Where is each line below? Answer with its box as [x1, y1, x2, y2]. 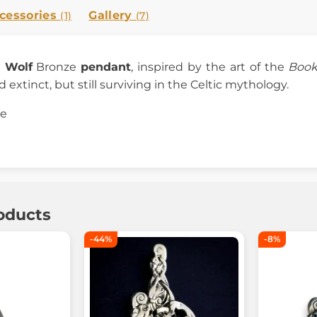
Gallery [88, 8, 136, 22]
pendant [81, 60, 132, 74]
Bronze [32, 60, 81, 74]
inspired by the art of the [137, 60, 289, 74]
